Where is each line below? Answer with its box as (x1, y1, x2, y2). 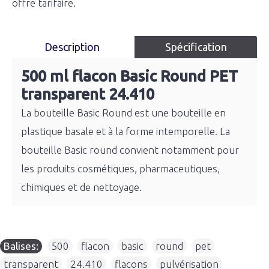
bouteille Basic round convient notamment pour (21, 144, 239, 156)
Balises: (4, 240, 38, 252)
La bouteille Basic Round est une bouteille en (21, 107, 226, 118)
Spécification (165, 41, 227, 53)
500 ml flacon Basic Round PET (21, 67, 238, 85)
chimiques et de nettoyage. (21, 181, 142, 193)
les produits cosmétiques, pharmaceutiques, (21, 163, 220, 174)
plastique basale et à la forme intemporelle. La (21, 125, 230, 137)
